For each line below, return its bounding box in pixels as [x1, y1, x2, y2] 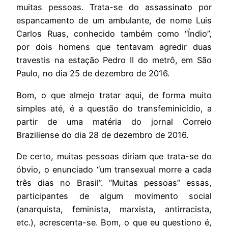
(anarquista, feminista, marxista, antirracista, [16, 204, 212, 214]
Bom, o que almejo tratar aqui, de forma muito [16, 90, 212, 100]
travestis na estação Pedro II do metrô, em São [16, 55, 212, 66]
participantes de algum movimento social [16, 191, 212, 201]
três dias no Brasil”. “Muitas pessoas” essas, [16, 178, 212, 188]
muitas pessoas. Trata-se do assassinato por [16, 2, 212, 13]
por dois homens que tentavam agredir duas [16, 42, 212, 52]
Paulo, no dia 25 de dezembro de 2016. [16, 68, 169, 79]
